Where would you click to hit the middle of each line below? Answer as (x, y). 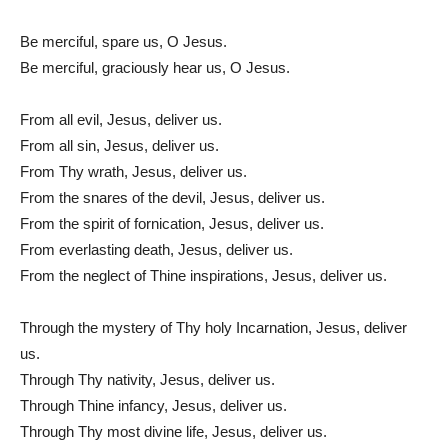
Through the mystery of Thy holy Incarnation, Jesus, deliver (213, 327)
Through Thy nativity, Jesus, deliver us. (147, 379)
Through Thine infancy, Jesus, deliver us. (153, 405)
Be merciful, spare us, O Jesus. (123, 41)
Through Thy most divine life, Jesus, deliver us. (173, 431)
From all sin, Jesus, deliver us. (119, 145)
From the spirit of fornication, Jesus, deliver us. (172, 223)
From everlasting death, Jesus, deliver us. (156, 249)
